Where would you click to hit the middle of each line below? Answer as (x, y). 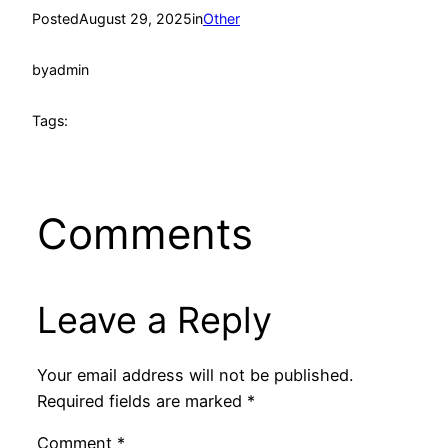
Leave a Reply (154, 320)
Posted (55, 19)
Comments (144, 234)
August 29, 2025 (135, 19)
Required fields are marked (141, 400)
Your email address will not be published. (194, 374)
